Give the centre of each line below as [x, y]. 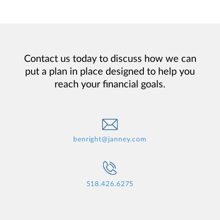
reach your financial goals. [110, 84]
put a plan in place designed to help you [110, 71]
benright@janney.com [110, 139]
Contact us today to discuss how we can [110, 59]
